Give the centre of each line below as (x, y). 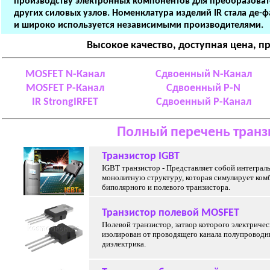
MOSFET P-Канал (65, 88)
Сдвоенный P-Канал (203, 102)
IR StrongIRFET (65, 102)
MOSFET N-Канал (65, 74)
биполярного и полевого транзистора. (166, 187)
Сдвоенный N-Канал (203, 74)
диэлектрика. (124, 244)
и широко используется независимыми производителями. (139, 25)
